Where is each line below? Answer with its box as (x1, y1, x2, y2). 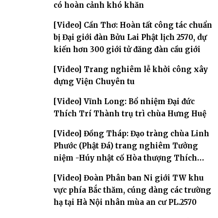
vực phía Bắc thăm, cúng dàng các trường (54, 185, 211, 195)
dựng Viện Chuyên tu (54, 76, 135, 86)
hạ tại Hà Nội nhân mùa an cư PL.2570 (54, 197, 197, 207)
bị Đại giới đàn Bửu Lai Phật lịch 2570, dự (54, 32, 207, 42)
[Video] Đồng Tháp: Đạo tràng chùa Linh (54, 128, 209, 138)
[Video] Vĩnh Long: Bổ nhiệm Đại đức (54, 96, 195, 106)
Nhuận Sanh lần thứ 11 (54, 165, 140, 175)
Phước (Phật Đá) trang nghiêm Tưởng (54, 141, 198, 150)
